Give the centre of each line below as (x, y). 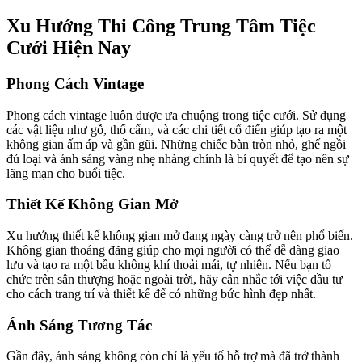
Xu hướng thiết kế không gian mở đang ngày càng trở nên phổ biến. (180, 235)
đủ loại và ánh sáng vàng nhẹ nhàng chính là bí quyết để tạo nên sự (178, 158)
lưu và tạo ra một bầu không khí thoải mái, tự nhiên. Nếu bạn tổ (169, 264)
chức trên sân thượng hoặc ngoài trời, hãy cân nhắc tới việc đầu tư (175, 279)
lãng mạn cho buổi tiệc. (66, 173)
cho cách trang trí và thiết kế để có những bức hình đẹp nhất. (161, 293)
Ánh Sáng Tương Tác (79, 325)
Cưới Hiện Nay (69, 47)
